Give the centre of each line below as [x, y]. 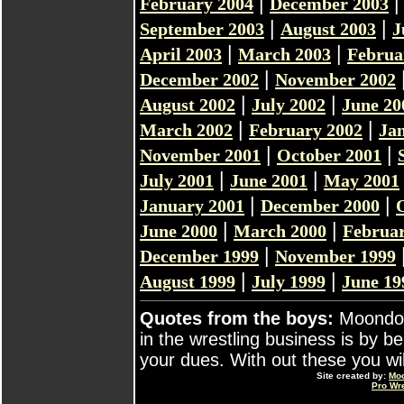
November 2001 [200, 155]
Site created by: [353, 376]
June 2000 [179, 231]
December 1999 [199, 256]
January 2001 [192, 206]
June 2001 [269, 180]
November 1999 [335, 256]
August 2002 [188, 105]
